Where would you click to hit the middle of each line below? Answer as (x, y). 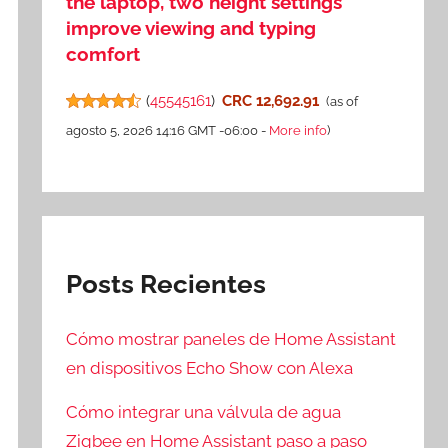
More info (298, 131)
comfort (103, 54)
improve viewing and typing (191, 28)
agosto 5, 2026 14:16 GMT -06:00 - (168, 131)
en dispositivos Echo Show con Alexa (210, 367)
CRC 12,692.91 (270, 101)
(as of (341, 102)
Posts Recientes (166, 283)
